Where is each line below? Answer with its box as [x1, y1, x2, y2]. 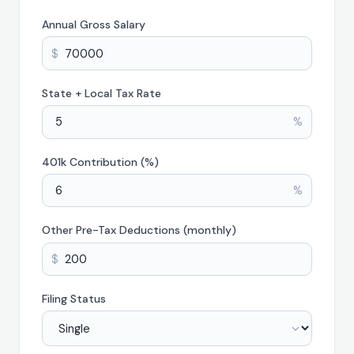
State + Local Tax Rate [42, 85, 161, 100]
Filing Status [42, 292, 106, 307]
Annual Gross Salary [42, 17, 145, 32]
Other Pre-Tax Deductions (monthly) [42, 223, 236, 238]
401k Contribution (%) [42, 154, 159, 169]
